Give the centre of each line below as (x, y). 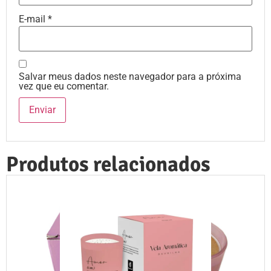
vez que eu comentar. (64, 87)
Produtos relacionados (108, 165)
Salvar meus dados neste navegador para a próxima (130, 77)
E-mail (33, 19)
